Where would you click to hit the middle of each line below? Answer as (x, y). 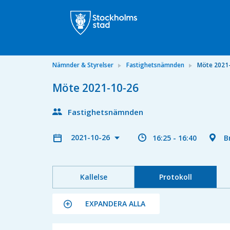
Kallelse (93, 177)
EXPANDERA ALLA (115, 204)
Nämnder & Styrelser (83, 65)
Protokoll (175, 177)
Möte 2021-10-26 (95, 88)
